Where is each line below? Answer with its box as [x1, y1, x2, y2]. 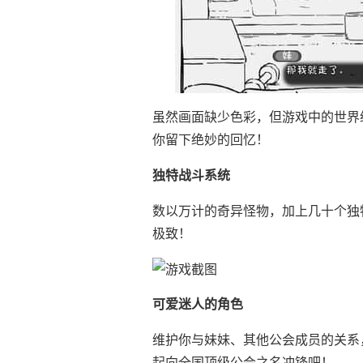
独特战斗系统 [152, 167, 230, 184]
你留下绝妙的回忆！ [152, 131, 269, 148]
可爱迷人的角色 [152, 296, 243, 313]
